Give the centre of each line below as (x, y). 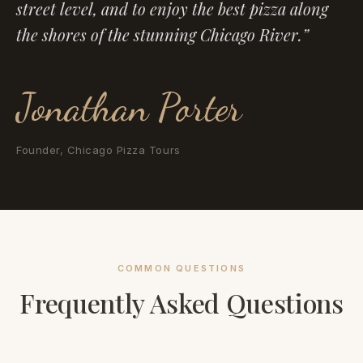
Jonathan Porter (129, 108)
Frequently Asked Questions (181, 303)
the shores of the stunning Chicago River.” (162, 35)
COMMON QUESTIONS (181, 269)
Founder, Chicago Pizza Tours (98, 150)
